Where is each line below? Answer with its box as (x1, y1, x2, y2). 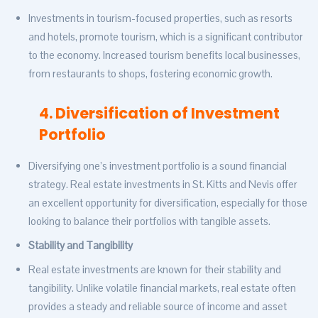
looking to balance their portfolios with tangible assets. (28, 214, 270, 229)
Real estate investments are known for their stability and (28, 263, 281, 277)
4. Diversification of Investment (39, 103, 280, 124)
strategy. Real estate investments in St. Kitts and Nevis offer (28, 177, 297, 192)
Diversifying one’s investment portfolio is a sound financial (28, 159, 287, 173)
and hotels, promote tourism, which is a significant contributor (28, 30, 303, 44)
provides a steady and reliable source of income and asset (28, 300, 287, 314)
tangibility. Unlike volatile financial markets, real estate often (28, 281, 296, 295)
